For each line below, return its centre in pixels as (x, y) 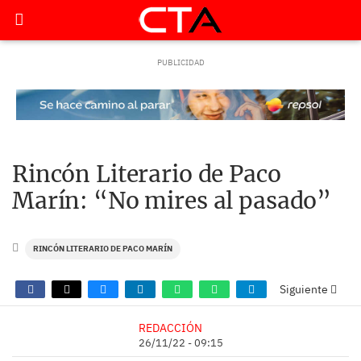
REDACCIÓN (170, 328)
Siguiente (305, 289)
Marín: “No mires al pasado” (172, 201)
